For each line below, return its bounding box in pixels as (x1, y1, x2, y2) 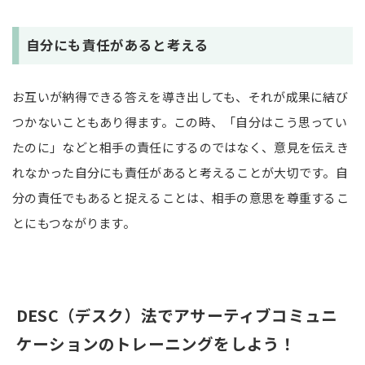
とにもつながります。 (12, 214, 136, 232)
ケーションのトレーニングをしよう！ (16, 331, 297, 355)
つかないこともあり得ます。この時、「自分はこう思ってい (12, 113, 348, 131)
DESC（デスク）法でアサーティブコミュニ (16, 302, 338, 327)
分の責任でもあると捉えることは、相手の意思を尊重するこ (12, 189, 350, 207)
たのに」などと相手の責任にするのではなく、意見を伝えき (12, 139, 350, 156)
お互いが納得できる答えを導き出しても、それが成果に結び (12, 88, 349, 106)
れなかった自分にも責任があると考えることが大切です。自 (12, 164, 349, 182)
